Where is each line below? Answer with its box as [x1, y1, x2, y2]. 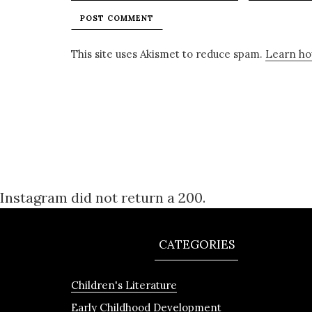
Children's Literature [71, 279, 177, 292]
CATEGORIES [158, 237, 235, 252]
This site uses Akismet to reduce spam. [71, 47, 265, 61]
